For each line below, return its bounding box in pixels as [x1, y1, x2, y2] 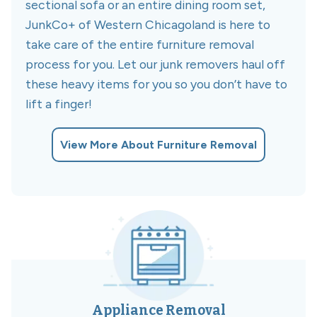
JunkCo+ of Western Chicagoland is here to [25, 17, 270, 33]
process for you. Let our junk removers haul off [25, 57, 285, 72]
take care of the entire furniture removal [25, 37, 254, 52]
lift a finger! [25, 96, 92, 112]
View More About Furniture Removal [60, 138, 257, 152]
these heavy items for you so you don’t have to [25, 76, 287, 92]
